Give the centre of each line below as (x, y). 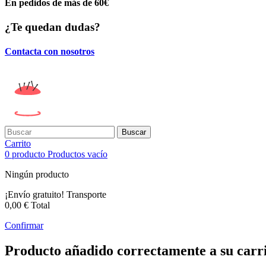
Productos (66, 154)
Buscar (134, 132)
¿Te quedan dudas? (53, 27)
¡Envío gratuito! (36, 195)
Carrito (18, 144)
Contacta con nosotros (50, 52)
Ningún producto (37, 175)
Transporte (86, 195)
